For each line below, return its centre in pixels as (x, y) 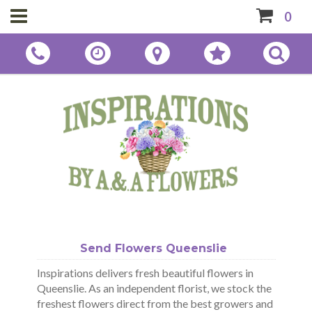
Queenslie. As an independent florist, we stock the (155, 288)
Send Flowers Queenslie (153, 249)
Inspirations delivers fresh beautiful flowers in (146, 272)
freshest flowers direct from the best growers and (155, 303)
